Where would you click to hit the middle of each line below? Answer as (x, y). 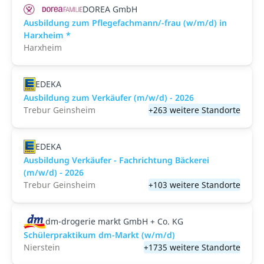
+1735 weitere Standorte (192, 247)
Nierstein (42, 247)
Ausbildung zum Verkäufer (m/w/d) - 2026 (109, 98)
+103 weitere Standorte (194, 185)
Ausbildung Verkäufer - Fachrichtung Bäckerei (116, 160)
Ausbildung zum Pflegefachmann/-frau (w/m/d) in (125, 23)
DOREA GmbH (110, 9)
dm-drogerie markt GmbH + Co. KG (114, 221)
